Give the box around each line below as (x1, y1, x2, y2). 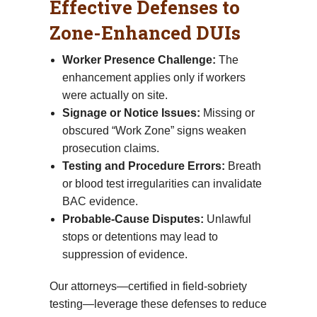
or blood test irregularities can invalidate (62, 177, 262, 190)
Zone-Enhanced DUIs (50, 20, 241, 45)
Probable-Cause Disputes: (62, 212, 204, 225)
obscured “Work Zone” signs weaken (62, 124, 246, 137)
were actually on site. (62, 88, 168, 101)
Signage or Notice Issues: (62, 106, 200, 119)
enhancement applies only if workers (62, 71, 246, 83)
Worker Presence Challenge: (62, 53, 216, 66)
